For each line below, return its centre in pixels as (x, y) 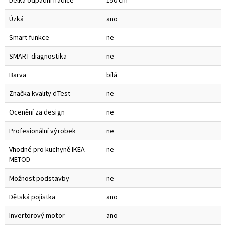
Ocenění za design (37, 112)
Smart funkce (29, 38)
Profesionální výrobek (42, 131)
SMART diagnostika (38, 56)
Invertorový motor (37, 216)
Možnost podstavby (39, 178)
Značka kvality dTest (40, 94)
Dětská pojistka (32, 197)
